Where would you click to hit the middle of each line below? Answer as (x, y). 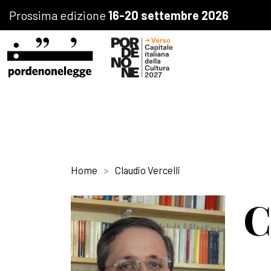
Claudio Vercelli (148, 170)
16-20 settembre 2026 (168, 15)
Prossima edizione (59, 15)
